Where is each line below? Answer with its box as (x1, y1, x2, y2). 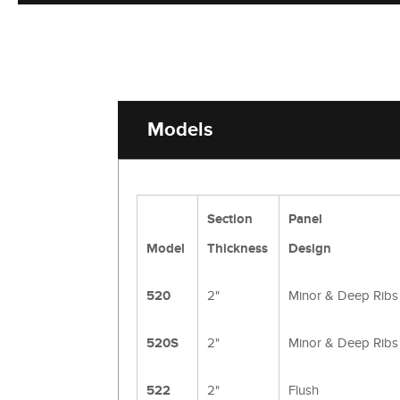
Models (147, 117, 212, 142)
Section (207, 211, 253, 228)
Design (288, 240, 331, 257)
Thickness (207, 240, 268, 257)
